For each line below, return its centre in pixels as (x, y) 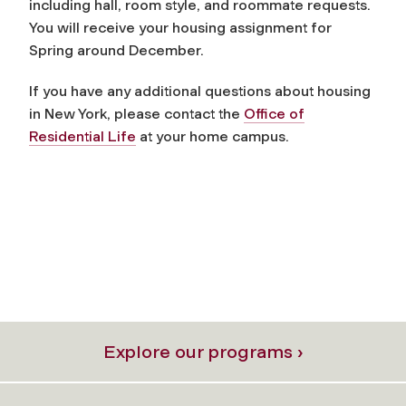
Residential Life (82, 136)
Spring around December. (116, 50)
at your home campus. (213, 136)
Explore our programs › (203, 351)
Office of (274, 113)
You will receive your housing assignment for (180, 27)
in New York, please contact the (136, 113)
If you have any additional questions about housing (200, 91)
